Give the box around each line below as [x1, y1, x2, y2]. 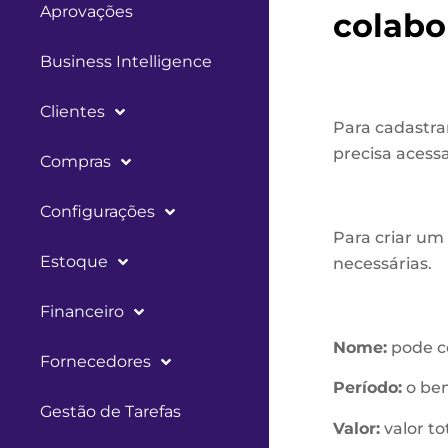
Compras [40, 152, 111, 171]
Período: [332, 378, 402, 398]
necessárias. [332, 254, 432, 273]
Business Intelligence [40, 52, 212, 71]
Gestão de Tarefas [40, 402, 181, 421]
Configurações [40, 202, 155, 221]
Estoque [40, 252, 108, 271]
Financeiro [40, 302, 124, 321]
